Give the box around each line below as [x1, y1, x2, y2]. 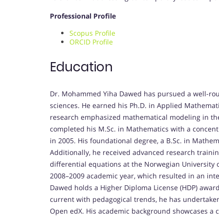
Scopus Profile [69, 28, 115, 38]
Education [50, 58, 113, 76]
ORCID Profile [69, 37, 113, 47]
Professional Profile [50, 11, 116, 21]
